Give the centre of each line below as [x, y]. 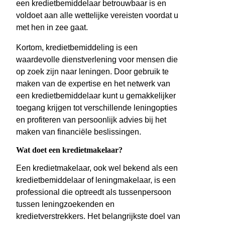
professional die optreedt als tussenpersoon [94, 192]
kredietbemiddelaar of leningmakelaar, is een [96, 180]
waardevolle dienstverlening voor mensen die [97, 59]
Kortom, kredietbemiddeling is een [77, 47]
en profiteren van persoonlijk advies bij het [91, 120]
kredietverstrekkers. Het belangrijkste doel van [98, 216]
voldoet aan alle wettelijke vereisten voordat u [97, 15]
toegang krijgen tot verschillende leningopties [97, 107]
